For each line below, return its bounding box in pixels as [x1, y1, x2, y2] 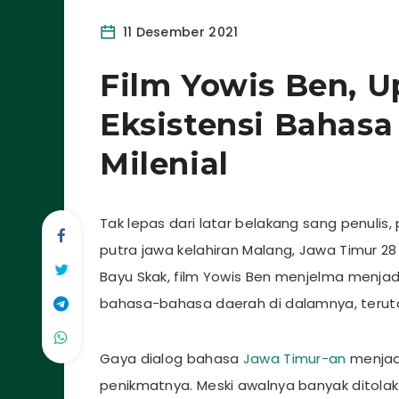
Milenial [100, 145, 229, 183]
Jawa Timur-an [242, 349, 350, 369]
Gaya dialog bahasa [100, 349, 243, 369]
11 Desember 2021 [118, 23, 239, 42]
